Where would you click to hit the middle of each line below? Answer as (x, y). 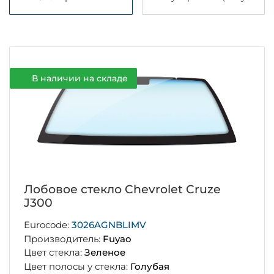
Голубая (150, 267)
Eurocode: (47, 224)
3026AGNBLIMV (109, 224)
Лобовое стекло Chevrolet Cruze (122, 189)
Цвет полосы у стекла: (77, 267)
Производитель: (63, 239)
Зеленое (105, 253)
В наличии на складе (80, 79)
